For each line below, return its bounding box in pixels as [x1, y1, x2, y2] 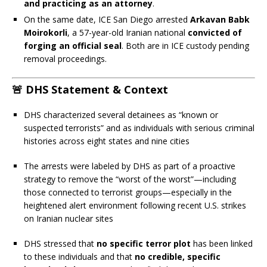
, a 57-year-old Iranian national [67, 26, 188, 38]
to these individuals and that [24, 250, 135, 262]
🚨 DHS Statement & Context [12, 82, 168, 97]
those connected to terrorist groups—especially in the [24, 186, 232, 198]
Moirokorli [24, 26, 67, 38]
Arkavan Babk [190, 13, 250, 25]
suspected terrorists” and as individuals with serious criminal [24, 122, 254, 133]
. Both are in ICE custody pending [122, 39, 249, 51]
